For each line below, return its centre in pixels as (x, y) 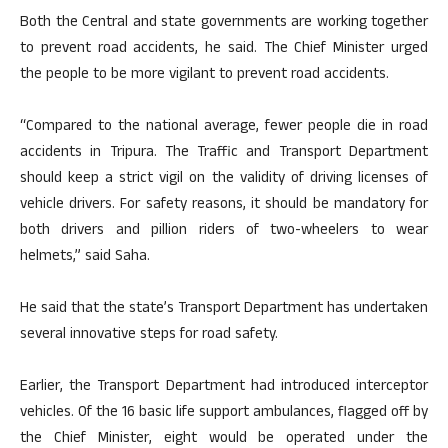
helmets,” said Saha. (85, 257)
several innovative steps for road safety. (149, 335)
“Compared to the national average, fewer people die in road (224, 127)
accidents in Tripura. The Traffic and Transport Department (224, 153)
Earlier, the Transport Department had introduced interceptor (224, 387)
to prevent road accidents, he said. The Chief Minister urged (224, 49)
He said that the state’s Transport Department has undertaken (224, 309)
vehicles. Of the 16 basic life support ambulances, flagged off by (224, 413)
